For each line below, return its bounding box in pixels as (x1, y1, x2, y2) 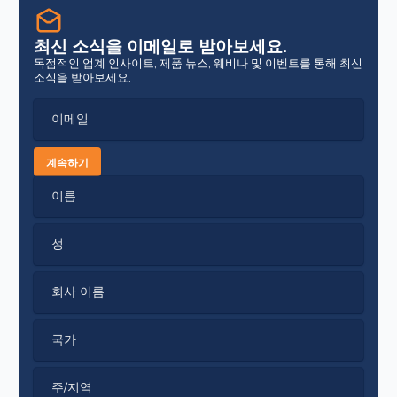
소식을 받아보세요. (34, 68, 132, 84)
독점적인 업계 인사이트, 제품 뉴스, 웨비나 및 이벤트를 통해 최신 (34, 54, 363, 70)
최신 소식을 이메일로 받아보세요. (34, 33, 288, 57)
